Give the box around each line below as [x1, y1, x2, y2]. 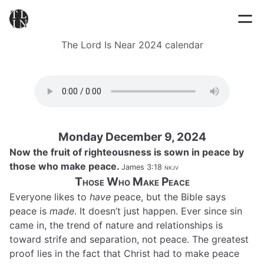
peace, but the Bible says [111, 191, 226, 203]
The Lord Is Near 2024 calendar [61, 39, 203, 51]
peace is [9, 205, 49, 217]
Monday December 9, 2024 [58, 130, 206, 144]
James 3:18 [121, 163, 162, 171]
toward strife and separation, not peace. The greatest [9, 233, 249, 245]
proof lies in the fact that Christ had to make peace [9, 247, 239, 259]
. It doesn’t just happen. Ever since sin [74, 205, 242, 217]
